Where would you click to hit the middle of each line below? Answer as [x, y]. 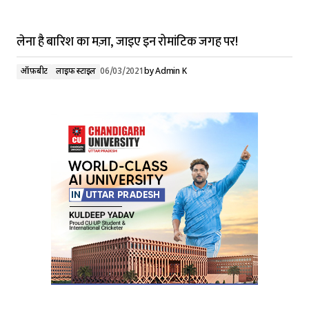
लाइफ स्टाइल [76, 72]
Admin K [171, 72]
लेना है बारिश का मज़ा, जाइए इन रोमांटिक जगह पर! [127, 42]
